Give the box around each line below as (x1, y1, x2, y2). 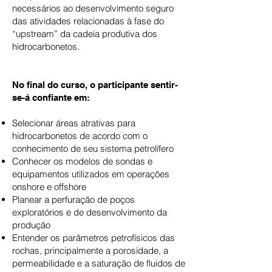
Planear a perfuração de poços (12, 194, 135, 205)
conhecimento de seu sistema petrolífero (12, 143, 174, 154)
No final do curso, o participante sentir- (12, 80, 178, 90)
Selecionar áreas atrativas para (12, 117, 135, 129)
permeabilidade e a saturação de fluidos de (12, 257, 185, 269)
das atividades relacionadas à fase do (12, 15, 164, 27)
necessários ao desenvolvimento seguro (12, 2, 174, 14)
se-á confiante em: (12, 92, 90, 103)
